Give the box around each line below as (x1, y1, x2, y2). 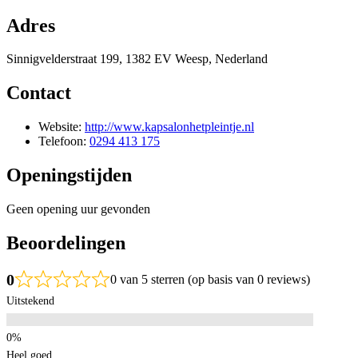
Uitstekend (6, 294, 54, 307)
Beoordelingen (6, 232, 125, 253)
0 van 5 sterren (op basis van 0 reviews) (110, 272, 310, 286)
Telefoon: (38, 134, 89, 149)
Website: (38, 120, 85, 134)
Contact (6, 82, 71, 104)
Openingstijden (6, 165, 132, 186)
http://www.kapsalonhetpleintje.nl (85, 120, 254, 134)
